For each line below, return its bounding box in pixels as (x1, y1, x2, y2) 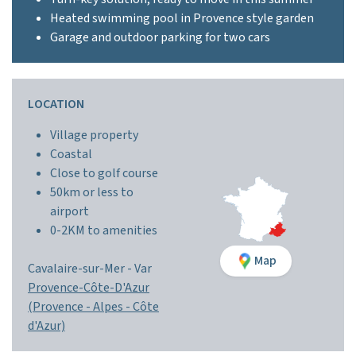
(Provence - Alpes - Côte (28, 298, 159, 315)
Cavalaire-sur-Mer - (28, 260, 134, 277)
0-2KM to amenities (50, 222, 157, 239)
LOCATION (28, 95, 84, 113)
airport (50, 203, 89, 220)
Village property (50, 126, 138, 144)
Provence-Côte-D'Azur (28, 279, 149, 296)
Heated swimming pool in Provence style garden (50, 10, 314, 27)
